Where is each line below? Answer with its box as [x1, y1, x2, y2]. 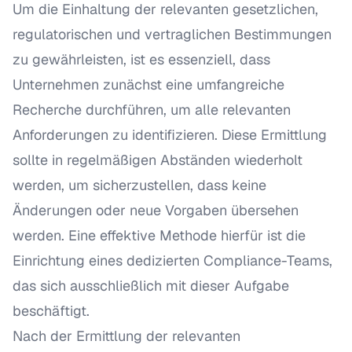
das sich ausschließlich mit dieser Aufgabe [13, 277, 289, 295]
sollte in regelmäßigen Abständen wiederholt [13, 151, 302, 169]
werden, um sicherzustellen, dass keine [13, 176, 266, 194]
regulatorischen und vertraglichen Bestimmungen [13, 25, 332, 43]
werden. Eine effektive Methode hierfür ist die [13, 226, 306, 244]
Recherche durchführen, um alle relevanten [13, 101, 291, 119]
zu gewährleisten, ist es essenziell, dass [13, 50, 270, 68]
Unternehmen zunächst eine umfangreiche [13, 75, 284, 93]
